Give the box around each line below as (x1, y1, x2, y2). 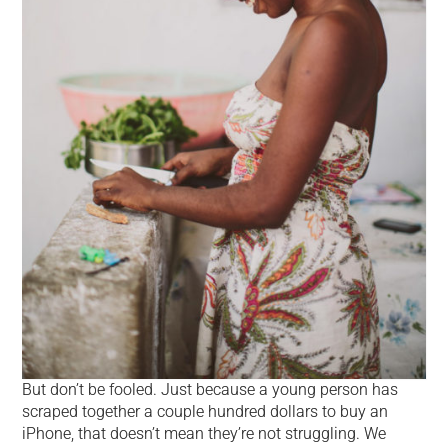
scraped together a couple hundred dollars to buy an (22, 401, 389, 421)
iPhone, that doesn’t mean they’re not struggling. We (22, 423, 387, 443)
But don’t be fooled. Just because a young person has (22, 379, 399, 399)
